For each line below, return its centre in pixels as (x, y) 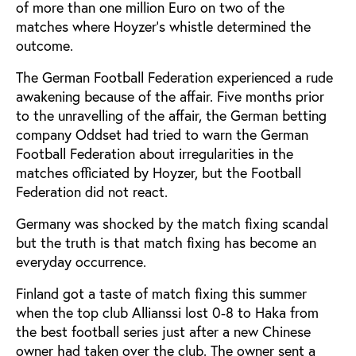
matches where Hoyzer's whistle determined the (163, 26)
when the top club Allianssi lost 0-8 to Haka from (167, 312)
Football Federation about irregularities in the (155, 153)
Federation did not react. (92, 192)
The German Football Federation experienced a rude (174, 77)
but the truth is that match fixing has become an (166, 242)
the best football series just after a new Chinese (163, 331)
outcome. (44, 45)
